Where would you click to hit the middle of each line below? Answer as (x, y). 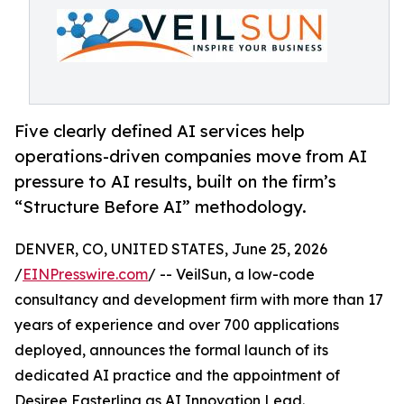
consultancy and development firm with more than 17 (199, 300)
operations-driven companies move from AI (191, 156)
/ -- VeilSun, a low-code (231, 275)
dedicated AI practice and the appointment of (177, 376)
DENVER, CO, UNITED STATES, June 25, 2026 (171, 249)
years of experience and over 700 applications (177, 325)
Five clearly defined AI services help (160, 131)
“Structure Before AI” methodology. (161, 207)
